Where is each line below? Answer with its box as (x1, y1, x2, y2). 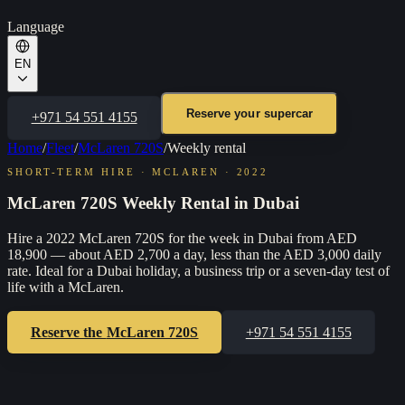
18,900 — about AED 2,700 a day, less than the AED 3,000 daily (7, 247, 381, 263)
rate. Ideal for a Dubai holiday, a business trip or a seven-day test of (7, 263, 390, 279)
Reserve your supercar (185, 107, 314, 121)
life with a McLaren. (7, 279, 124, 296)
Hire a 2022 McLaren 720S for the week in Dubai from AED (7, 231, 357, 247)
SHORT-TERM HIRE (7, 165, 136, 177)
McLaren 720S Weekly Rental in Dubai (7, 193, 299, 213)
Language (7, 18, 64, 34)
